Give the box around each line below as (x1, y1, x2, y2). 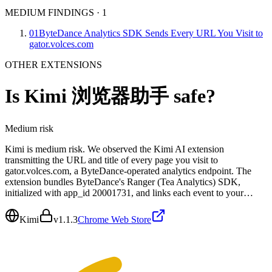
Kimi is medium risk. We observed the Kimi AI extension (5, 143, 224, 154)
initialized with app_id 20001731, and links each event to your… (5, 187, 253, 198)
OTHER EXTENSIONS (5, 59, 102, 70)
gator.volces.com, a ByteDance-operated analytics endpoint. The (5, 165, 251, 176)
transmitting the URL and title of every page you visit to (5, 154, 218, 165)
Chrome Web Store (78, 214, 151, 225)
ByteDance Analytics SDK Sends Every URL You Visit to (39, 28, 263, 38)
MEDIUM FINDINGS (5, 7, 94, 18)
